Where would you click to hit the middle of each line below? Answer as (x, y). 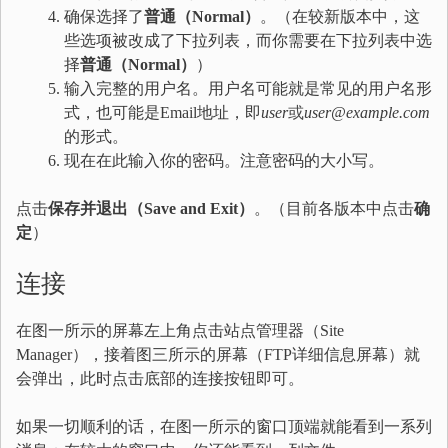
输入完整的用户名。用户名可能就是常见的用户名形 (248, 88)
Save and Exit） (199, 208)
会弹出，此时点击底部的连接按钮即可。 (160, 378)
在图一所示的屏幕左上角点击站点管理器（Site (180, 330)
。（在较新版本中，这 (340, 16)
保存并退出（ (96, 208)
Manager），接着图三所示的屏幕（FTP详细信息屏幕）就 (218, 354)
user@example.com (367, 112)
